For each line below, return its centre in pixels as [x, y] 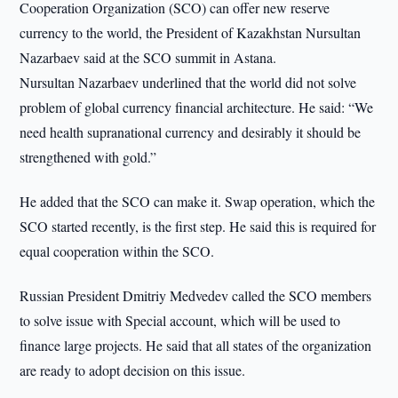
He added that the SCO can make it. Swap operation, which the [198, 201]
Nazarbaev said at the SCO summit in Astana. [148, 57]
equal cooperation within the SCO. [117, 251]
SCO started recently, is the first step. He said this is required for [198, 226]
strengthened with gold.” [88, 157]
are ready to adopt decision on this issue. [133, 370]
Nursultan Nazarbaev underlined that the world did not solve [188, 82]
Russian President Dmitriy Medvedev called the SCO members [196, 295]
